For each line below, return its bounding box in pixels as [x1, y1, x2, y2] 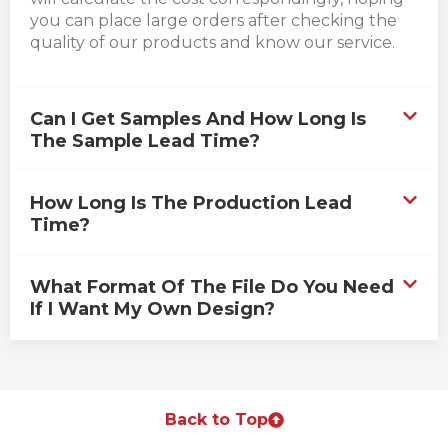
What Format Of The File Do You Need [30, 276, 394, 299]
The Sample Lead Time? [30, 130, 260, 153]
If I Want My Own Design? [30, 298, 275, 321]
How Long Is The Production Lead [30, 192, 352, 215]
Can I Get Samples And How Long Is [30, 108, 366, 131]
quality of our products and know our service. [30, 32, 395, 52]
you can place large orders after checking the [30, 10, 397, 30]
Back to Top [164, 410, 268, 430]
